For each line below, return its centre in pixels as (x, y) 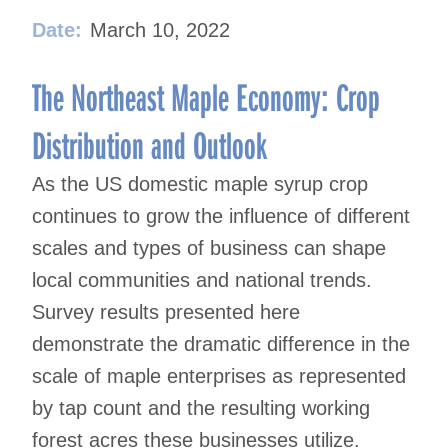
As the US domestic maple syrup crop (200, 184)
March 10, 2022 (160, 30)
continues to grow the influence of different (221, 216)
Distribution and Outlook (149, 144)
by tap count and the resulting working (201, 408)
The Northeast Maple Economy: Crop (206, 96)
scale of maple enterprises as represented (219, 376)
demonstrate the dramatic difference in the (221, 344)
